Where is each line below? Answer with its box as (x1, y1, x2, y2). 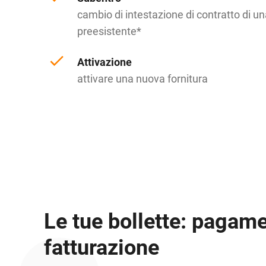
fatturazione (43, 235, 159, 260)
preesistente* (77, 25, 142, 37)
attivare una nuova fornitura (77, 72, 208, 85)
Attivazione (77, 56, 132, 68)
